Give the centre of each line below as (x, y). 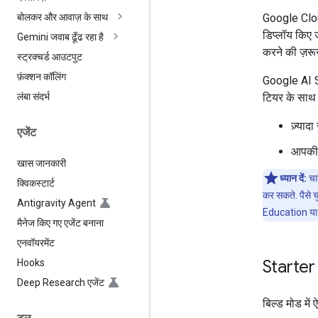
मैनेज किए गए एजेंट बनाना (60, 223)
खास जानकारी (42, 163)
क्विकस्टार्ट (36, 183)
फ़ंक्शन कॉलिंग (42, 77)
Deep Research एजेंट (61, 282)
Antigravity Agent (56, 203)
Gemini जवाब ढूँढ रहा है (60, 37)
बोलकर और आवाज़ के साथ (62, 17)
